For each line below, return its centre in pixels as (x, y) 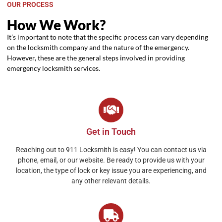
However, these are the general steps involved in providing (96, 58)
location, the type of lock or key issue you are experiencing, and (111, 170)
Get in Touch (111, 131)
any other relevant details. (111, 181)
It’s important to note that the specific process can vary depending (108, 37)
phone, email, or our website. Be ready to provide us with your (111, 160)
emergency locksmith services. (54, 68)
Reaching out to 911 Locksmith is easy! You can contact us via (111, 149)
